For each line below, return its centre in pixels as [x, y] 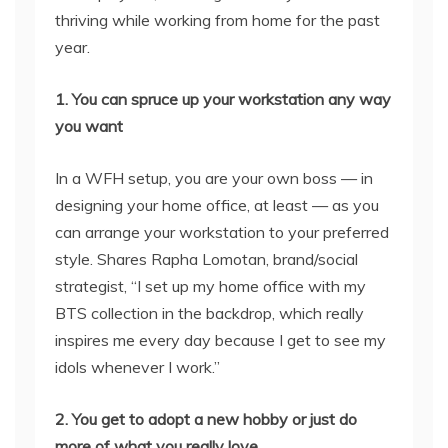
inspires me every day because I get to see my [220, 340]
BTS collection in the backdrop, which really [209, 313]
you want [89, 126]
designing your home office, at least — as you [217, 205]
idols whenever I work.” [137, 367]
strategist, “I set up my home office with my [210, 286]
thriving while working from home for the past [217, 20]
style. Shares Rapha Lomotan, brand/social [206, 259]
